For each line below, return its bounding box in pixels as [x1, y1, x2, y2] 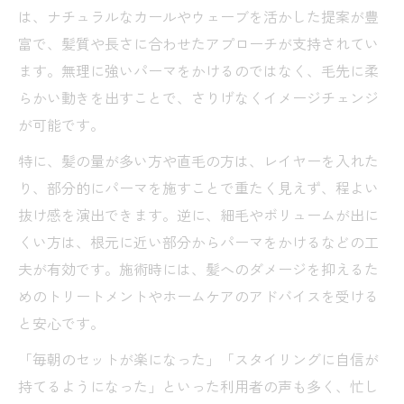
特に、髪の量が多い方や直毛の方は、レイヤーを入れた [18, 149, 379, 171]
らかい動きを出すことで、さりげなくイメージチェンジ [18, 86, 379, 108]
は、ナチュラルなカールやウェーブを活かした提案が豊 [18, 5, 379, 27]
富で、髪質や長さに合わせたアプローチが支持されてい [18, 32, 379, 54]
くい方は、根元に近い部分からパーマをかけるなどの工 [18, 230, 379, 252]
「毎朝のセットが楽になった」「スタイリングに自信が [18, 347, 379, 370]
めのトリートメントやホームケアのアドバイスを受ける [18, 284, 379, 307]
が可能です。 [18, 113, 105, 135]
